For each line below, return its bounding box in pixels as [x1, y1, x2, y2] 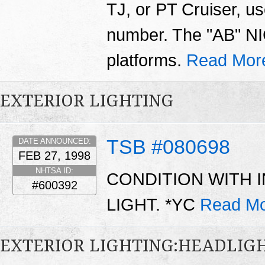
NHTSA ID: [35, 166, 73, 175]
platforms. [106, 50, 186, 70]
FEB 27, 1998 [18, 148, 91, 162]
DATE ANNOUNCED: [18, 136, 91, 146]
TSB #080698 [106, 135, 230, 158]
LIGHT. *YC [106, 195, 200, 215]
